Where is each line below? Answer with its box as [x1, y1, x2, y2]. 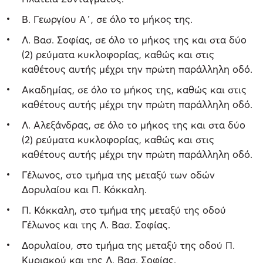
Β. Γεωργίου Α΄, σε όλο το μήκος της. [22, 12, 193, 25]
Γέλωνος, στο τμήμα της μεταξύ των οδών [22, 168, 215, 181]
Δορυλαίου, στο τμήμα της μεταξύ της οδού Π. [22, 238, 235, 251]
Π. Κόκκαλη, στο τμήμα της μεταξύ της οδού [22, 203, 226, 216]
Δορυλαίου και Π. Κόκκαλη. [22, 183, 147, 195]
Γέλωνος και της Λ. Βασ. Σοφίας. [22, 218, 170, 231]
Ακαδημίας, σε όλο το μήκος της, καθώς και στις [22, 83, 247, 96]
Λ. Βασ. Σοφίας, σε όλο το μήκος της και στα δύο [22, 33, 247, 46]
